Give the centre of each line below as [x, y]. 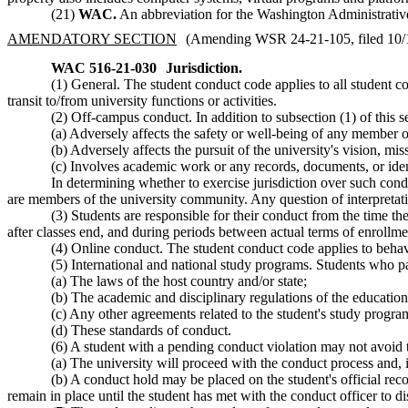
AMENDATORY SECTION [92, 39]
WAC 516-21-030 [104, 67]
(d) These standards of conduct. [141, 330]
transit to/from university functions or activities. [142, 100]
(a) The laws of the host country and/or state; [179, 280]
